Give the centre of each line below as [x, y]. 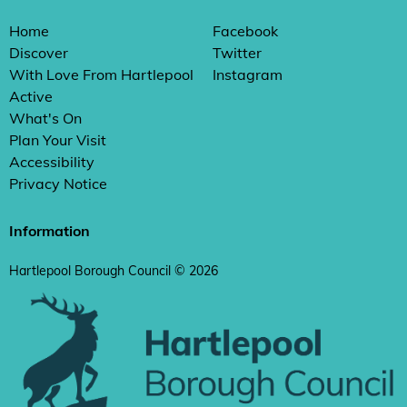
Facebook [245, 31]
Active [31, 96]
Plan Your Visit [58, 140]
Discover [39, 53]
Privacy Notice [58, 184]
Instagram [248, 74]
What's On [45, 118]
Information [50, 231]
